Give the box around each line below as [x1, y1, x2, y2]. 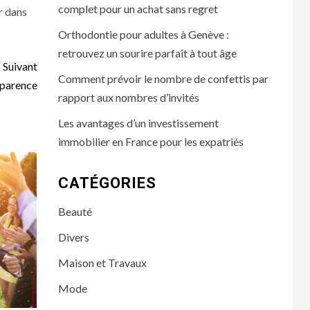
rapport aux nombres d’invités [57, 91, 199, 104]
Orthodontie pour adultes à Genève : [57, 28, 229, 41]
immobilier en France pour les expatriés [57, 135, 244, 148]
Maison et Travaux [57, 256, 147, 269]
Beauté [57, 205, 92, 218]
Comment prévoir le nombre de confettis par [57, 72, 268, 85]
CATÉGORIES [57, 174, 156, 192]
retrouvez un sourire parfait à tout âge [57, 46, 237, 60]
